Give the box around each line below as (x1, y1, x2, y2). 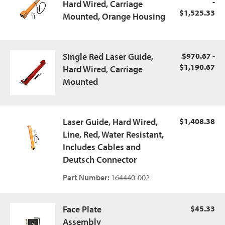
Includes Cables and (63, 141, 141, 153)
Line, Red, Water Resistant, (63, 129, 164, 140)
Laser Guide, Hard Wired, (63, 116, 158, 128)
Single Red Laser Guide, (63, 51, 153, 62)
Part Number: (63, 172, 109, 182)
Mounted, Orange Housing (63, 11, 165, 22)
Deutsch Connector (63, 154, 137, 165)
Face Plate (63, 203, 101, 215)
